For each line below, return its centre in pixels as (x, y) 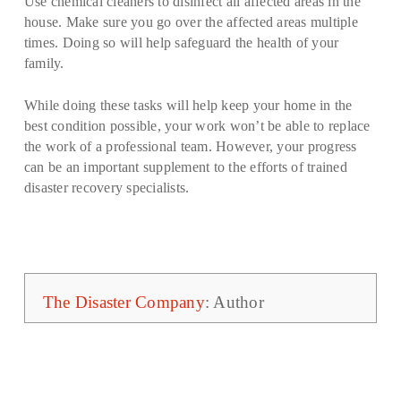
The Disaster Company (124, 302)
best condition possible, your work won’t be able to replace (197, 126)
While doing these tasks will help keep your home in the (188, 105)
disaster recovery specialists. (107, 188)
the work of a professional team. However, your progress (190, 146)
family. (44, 63)
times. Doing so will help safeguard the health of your (181, 43)
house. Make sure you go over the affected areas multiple (191, 22)
